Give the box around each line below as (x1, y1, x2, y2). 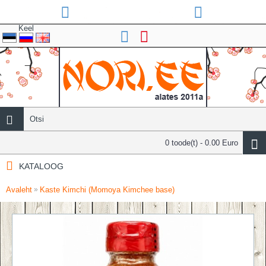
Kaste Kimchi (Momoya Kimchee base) (40, 185, 175, 194)
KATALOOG (19, 161, 64, 171)
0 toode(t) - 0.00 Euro (165, 138, 238, 147)
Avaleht (6, 185, 32, 194)
